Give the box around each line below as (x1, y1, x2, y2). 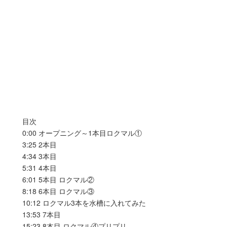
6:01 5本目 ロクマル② (22, 174, 94, 184)
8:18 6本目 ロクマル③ (22, 185, 94, 196)
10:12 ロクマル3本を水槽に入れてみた (22, 197, 146, 208)
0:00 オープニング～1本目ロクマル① (22, 127, 142, 138)
